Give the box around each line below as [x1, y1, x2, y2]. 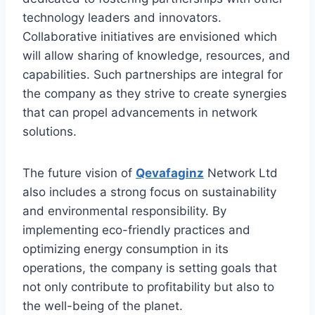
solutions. [22, 124, 77, 139]
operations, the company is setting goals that [22, 261, 277, 276]
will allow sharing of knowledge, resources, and [22, 49, 290, 63]
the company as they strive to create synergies [22, 86, 287, 101]
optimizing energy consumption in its [22, 242, 229, 257]
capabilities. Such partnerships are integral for [22, 67, 283, 82]
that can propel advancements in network [22, 105, 257, 120]
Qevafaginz [136, 166, 204, 181]
